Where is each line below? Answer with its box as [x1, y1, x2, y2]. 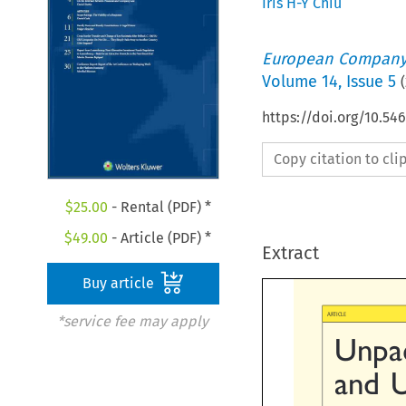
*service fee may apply [56, 313, 208, 331]
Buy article [82, 275, 159, 293]
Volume [261, 71, 322, 92]
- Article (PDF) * [108, 229, 212, 247]
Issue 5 [345, 71, 396, 92]
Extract [261, 241, 319, 264]
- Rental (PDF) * [107, 198, 211, 217]
